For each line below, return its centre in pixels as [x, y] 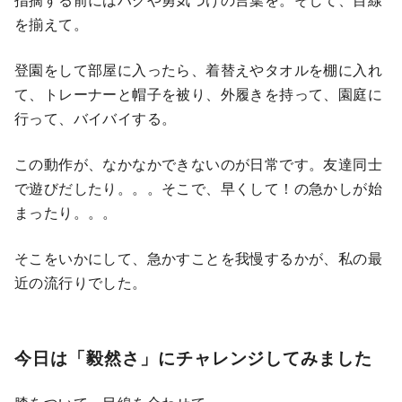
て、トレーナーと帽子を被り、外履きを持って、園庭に [198, 93]
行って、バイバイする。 [96, 118]
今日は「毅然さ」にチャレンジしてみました [194, 358]
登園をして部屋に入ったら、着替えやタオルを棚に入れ [198, 69]
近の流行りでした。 [81, 282]
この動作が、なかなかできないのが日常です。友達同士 [198, 163]
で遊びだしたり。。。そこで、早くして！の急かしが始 [198, 188]
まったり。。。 [66, 212]
